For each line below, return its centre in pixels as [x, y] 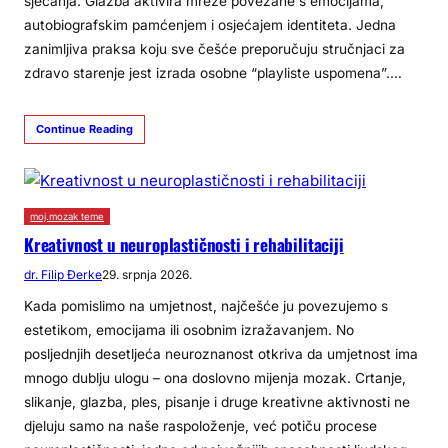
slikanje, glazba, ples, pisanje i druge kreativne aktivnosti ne [217, 401]
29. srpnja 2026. [147, 274]
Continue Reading [84, 129]
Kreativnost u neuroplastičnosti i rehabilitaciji [184, 244]
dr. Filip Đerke [63, 274]
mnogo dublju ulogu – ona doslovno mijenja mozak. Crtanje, [215, 377]
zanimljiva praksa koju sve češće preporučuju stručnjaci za [214, 49]
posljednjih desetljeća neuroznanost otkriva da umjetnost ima [221, 353]
